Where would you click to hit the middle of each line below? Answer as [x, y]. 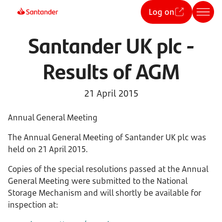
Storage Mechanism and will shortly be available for [105, 193]
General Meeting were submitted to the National [98, 181]
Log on [162, 12]
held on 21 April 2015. [48, 149]
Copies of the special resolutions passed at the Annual [108, 169]
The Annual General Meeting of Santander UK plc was [107, 137]
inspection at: [33, 205]
